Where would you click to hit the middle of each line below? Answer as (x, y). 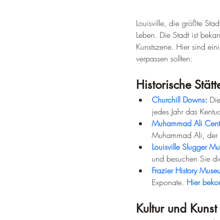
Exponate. (169, 182)
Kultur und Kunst (177, 208)
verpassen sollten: (164, 58)
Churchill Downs (178, 99)
